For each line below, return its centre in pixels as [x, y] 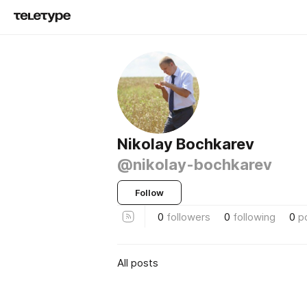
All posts [138, 262]
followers [188, 217]
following [254, 217]
